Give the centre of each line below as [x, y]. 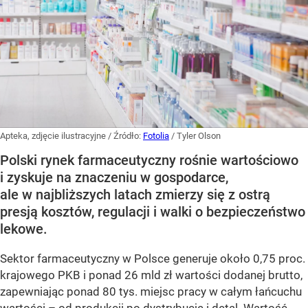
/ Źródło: [125, 135]
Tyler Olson [199, 135]
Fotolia [156, 135]
